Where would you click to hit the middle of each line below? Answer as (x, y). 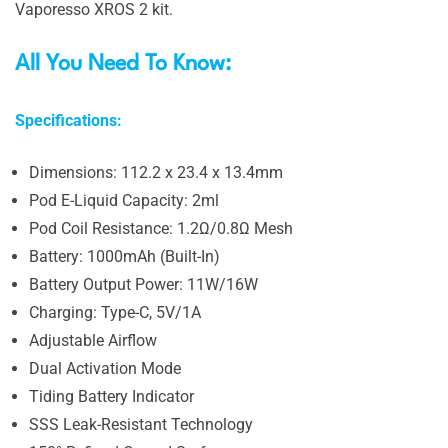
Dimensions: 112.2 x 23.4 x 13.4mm (156, 172)
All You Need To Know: (126, 64)
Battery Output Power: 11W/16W (143, 284)
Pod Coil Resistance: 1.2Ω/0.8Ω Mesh (161, 228)
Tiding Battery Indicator (111, 396)
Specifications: (68, 120)
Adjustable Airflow (93, 340)
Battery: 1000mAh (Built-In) (124, 256)
